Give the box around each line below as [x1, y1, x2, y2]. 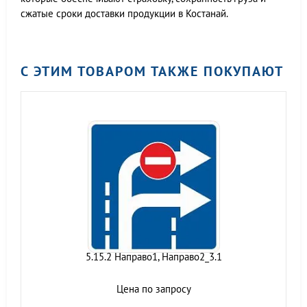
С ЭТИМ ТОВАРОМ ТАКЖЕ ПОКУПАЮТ [21, 62, 284, 80]
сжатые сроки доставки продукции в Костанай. [21, 7, 228, 20]
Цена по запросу [116, 282, 191, 295]
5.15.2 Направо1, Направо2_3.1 [85, 250, 222, 263]
